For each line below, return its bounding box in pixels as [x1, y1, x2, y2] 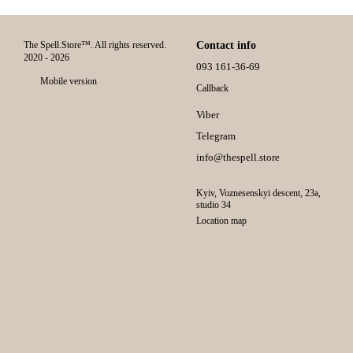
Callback [196, 82, 229, 94]
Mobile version [38, 76, 97, 87]
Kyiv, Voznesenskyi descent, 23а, [196, 187, 321, 199]
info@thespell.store [196, 150, 280, 163]
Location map [196, 214, 247, 226]
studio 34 [196, 199, 231, 210]
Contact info [196, 39, 256, 51]
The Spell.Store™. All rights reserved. [24, 39, 166, 50]
